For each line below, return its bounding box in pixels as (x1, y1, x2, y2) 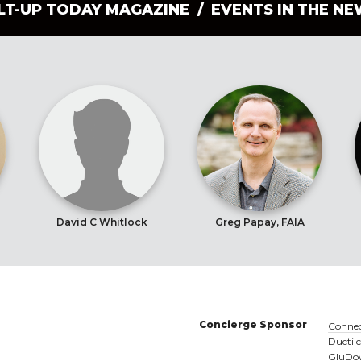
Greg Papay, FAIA (214, 215, 305, 228)
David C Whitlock (56, 215, 147, 228)
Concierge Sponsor (198, 317, 307, 330)
